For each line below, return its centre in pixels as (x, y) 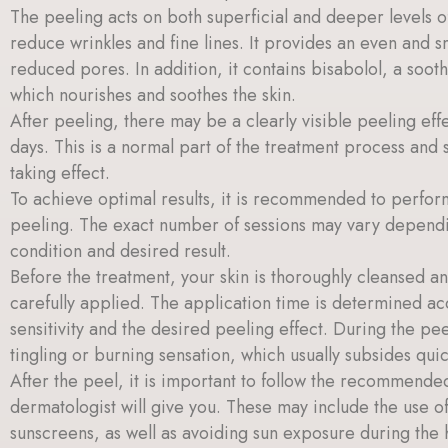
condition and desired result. (120, 250)
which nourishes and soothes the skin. (153, 94)
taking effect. (60, 172)
